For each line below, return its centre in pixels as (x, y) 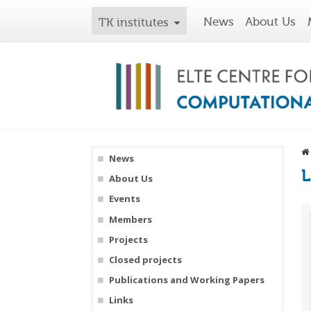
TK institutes (134, 22)
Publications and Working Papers (186, 280)
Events (124, 199)
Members (130, 219)
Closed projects (145, 260)
